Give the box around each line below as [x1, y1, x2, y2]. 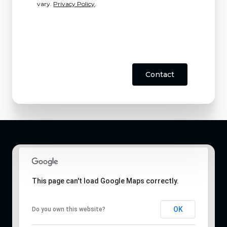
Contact [145, 70, 174, 79]
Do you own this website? [31, 206, 105, 213]
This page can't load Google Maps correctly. [31, 177, 179, 185]
